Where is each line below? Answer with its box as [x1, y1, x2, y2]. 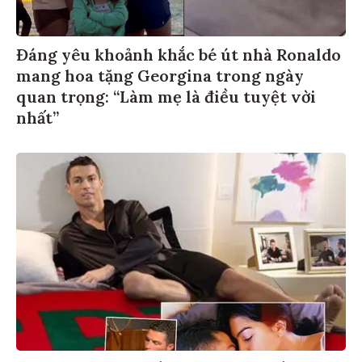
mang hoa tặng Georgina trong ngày [16, 62, 304, 83]
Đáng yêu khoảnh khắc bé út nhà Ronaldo [16, 41, 341, 62]
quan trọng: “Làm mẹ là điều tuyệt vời [16, 83, 316, 104]
